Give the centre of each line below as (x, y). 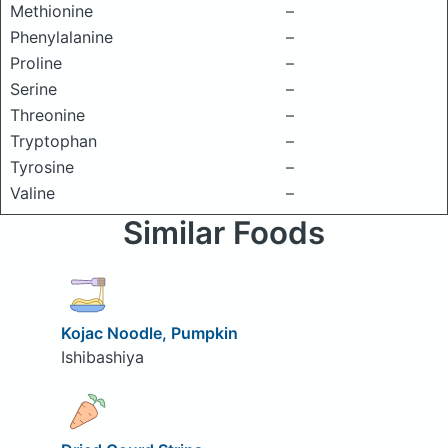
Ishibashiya (102, 356)
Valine (32, 193)
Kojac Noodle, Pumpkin (149, 332)
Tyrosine (42, 167)
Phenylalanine (61, 37)
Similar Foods (224, 233)
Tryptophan (53, 141)
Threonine (47, 115)
